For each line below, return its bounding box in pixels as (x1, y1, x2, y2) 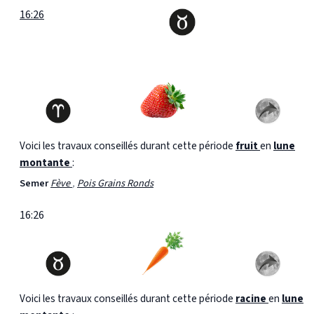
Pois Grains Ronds (77, 176, 153, 191)
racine (235, 290, 268, 306)
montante (20, 155, 72, 171)
